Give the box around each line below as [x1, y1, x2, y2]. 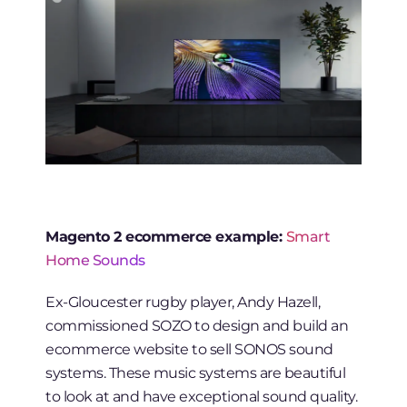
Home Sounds [45, 251, 145, 270]
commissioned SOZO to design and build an [45, 316, 349, 335]
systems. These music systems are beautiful [45, 363, 346, 382]
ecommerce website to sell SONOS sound [45, 340, 333, 359]
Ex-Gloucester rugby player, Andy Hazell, [45, 293, 321, 312]
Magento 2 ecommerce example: [45, 227, 286, 246]
